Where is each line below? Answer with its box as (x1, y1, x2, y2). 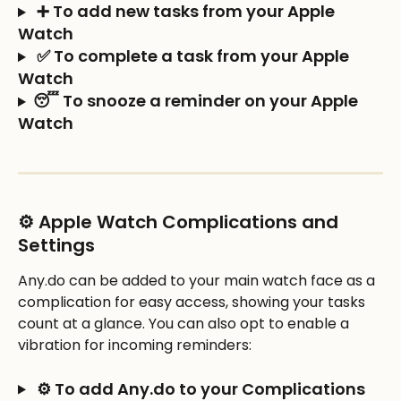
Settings (18, 233, 95, 259)
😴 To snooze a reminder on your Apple (32, 90, 362, 113)
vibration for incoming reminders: (18, 335, 252, 356)
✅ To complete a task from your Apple (32, 45, 353, 68)
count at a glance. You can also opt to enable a (18, 313, 353, 335)
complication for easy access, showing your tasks (18, 292, 369, 313)
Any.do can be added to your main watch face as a (18, 270, 379, 292)
